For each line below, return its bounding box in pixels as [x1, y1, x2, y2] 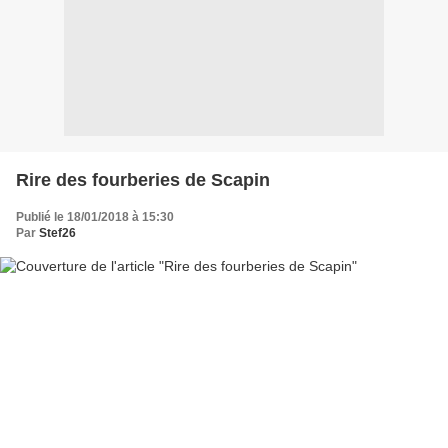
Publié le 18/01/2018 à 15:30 [16, 209, 174, 224]
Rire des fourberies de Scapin [16, 169, 270, 190]
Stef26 [39, 225, 76, 240]
